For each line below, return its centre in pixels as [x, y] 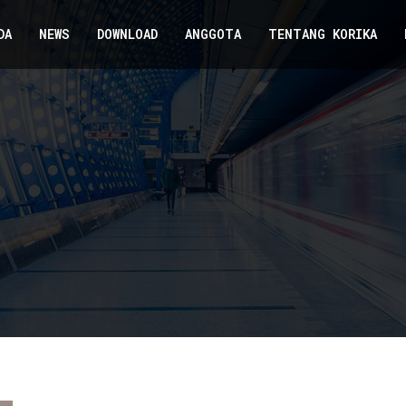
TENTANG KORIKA [323, 34]
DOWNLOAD [127, 34]
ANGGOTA [213, 34]
